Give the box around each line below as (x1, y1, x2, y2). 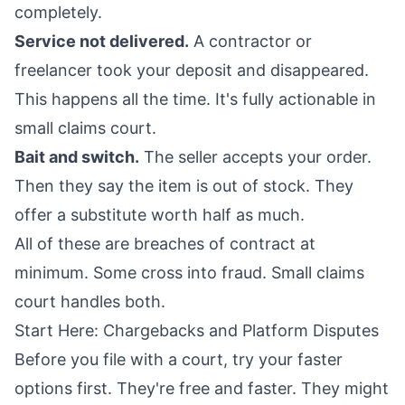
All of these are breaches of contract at (14, 234, 316, 254)
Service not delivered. (14, 32, 189, 52)
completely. (14, 3, 102, 23)
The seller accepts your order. (139, 147, 372, 167)
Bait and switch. (14, 147, 139, 167)
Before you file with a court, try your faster (14, 350, 343, 370)
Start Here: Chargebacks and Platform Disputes (14, 321, 379, 341)
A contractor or (189, 32, 312, 52)
